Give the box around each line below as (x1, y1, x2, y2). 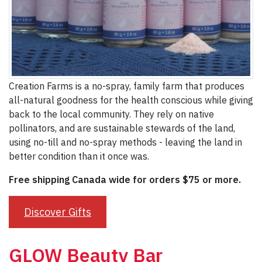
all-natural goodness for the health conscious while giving (9, 94, 253, 106)
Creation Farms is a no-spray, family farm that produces (9, 80, 244, 92)
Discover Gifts (23, 205, 91, 219)
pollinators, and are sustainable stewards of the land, (9, 122, 235, 134)
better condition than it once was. (9, 150, 149, 162)
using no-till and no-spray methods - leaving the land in (9, 136, 242, 148)
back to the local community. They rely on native (9, 108, 214, 120)
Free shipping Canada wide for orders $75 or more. (9, 173, 241, 185)
